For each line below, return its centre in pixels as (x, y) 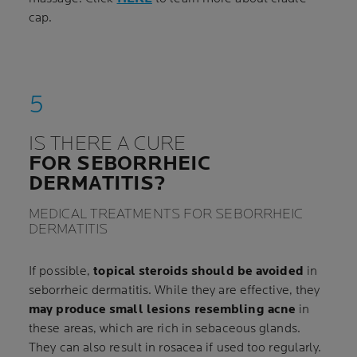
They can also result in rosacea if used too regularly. (175, 348)
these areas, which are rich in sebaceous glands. (165, 329)
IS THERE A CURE (108, 144)
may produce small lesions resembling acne (163, 310)
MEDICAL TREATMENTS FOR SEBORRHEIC (166, 214)
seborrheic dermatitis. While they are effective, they (175, 290)
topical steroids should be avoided (198, 271)
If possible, (61, 271)
